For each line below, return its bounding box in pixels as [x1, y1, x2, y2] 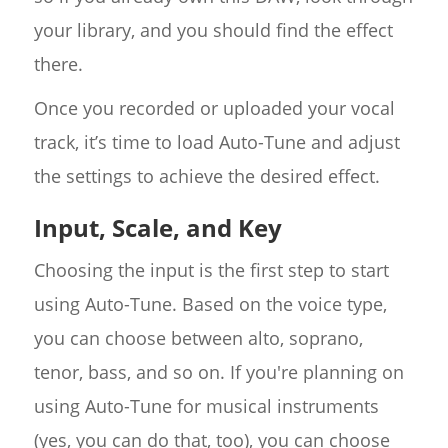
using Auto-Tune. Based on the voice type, [33, 292, 387, 317]
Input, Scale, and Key [33, 211, 282, 245]
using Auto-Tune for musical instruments [33, 394, 379, 419]
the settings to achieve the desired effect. [33, 164, 380, 189]
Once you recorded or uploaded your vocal [33, 96, 395, 121]
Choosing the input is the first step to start [33, 258, 389, 283]
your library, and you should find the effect [33, 18, 393, 43]
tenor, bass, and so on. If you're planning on [33, 360, 404, 385]
